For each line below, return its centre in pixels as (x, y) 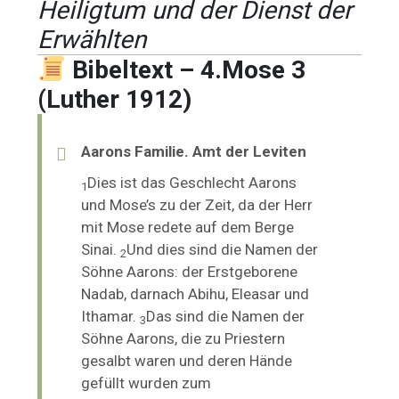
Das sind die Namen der (226, 316)
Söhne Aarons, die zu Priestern (183, 338)
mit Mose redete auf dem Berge (188, 227)
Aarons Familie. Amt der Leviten (194, 151)
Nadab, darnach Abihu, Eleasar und (195, 293)
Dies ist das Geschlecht (168, 182)
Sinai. (101, 249)
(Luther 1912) (115, 99)
